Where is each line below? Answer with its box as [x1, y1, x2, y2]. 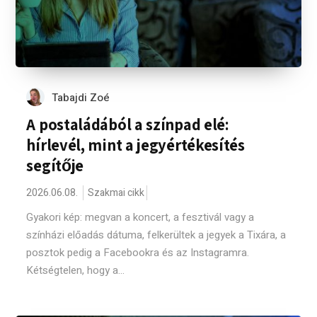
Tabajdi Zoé [52, 90, 110, 105]
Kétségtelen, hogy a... [26, 263, 125, 278]
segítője [26, 155, 84, 176]
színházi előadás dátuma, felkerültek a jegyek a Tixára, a [26, 227, 287, 243]
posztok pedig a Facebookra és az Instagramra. [26, 245, 250, 260]
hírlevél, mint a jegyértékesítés [26, 134, 245, 156]
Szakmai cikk [88, 185, 145, 200]
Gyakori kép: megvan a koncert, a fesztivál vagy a [26, 209, 255, 225]
